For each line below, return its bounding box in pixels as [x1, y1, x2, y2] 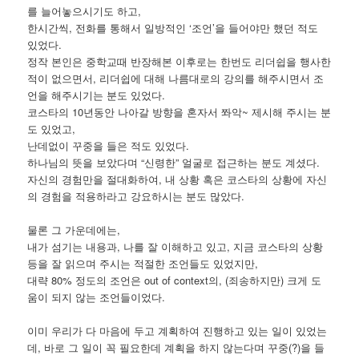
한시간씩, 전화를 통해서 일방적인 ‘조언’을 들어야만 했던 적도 [27, 19, 319, 35]
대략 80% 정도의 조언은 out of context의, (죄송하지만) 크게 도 [27, 272, 322, 288]
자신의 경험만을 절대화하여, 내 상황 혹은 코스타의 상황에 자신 [27, 171, 328, 187]
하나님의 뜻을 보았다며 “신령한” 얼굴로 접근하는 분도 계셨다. [27, 154, 321, 170]
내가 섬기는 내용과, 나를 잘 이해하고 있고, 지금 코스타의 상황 [27, 238, 324, 254]
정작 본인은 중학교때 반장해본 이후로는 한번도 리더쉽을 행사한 [27, 53, 332, 69]
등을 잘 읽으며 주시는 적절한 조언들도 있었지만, [27, 255, 259, 271]
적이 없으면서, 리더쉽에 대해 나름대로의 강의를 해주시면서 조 [27, 70, 325, 86]
